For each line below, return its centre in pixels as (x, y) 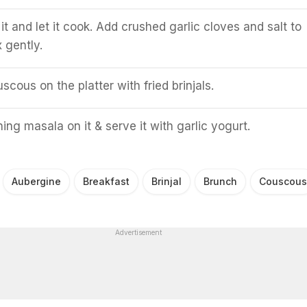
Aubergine (36, 182)
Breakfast (106, 182)
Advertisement (138, 233)
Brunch (220, 182)
